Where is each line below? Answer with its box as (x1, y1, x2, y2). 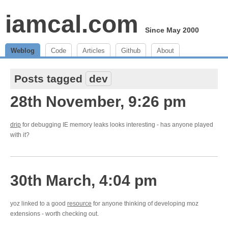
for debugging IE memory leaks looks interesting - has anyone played (21, 121, 213, 128)
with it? (10, 131, 30, 138)
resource (67, 200, 92, 207)
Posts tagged (14, 73, 85, 84)
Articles (82, 47, 105, 54)
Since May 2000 (145, 26, 199, 34)
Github (121, 47, 140, 54)
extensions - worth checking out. (10, 210, 99, 217)
